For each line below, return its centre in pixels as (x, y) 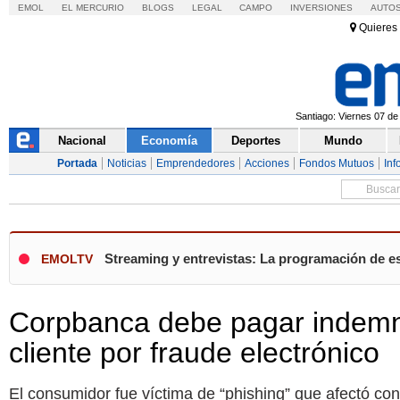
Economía (169, 141)
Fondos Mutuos (337, 164)
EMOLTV (67, 258)
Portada (78, 164)
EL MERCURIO (92, 8)
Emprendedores (196, 164)
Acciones (267, 164)
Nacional (83, 141)
